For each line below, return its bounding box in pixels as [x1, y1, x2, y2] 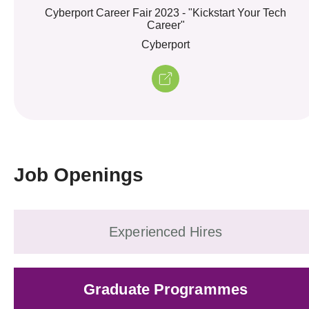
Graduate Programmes [83, 280, 248, 298]
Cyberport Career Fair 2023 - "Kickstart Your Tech [45, 6, 286, 19]
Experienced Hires [109, 223, 222, 239]
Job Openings [14, 163, 143, 186]
